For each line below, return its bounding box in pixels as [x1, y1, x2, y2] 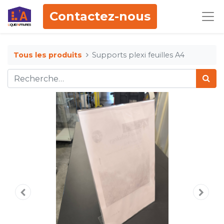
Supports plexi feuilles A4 [92, 50, 185, 59]
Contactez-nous [49, 9, 150, 23]
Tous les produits [13, 50, 82, 59]
